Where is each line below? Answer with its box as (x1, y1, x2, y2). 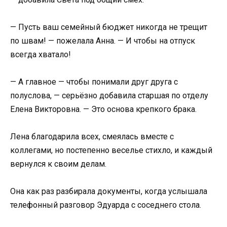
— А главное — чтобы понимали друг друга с (10, 77, 178, 87)
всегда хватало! (10, 49, 71, 59)
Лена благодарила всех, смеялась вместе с (10, 132, 174, 142)
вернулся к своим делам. (10, 159, 106, 169)
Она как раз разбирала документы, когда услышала (10, 186, 207, 197)
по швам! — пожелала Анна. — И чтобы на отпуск (10, 35, 195, 46)
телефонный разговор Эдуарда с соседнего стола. (10, 200, 201, 210)
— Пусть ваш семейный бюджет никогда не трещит (10, 22, 207, 32)
